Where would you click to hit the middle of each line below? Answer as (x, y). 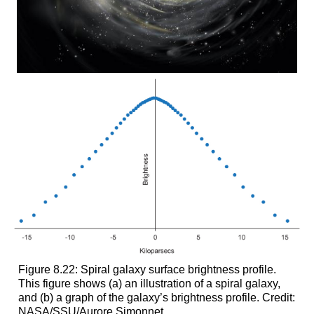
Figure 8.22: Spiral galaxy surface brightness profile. (147, 270)
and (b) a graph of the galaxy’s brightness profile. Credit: (156, 298)
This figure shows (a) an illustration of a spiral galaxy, (149, 284)
